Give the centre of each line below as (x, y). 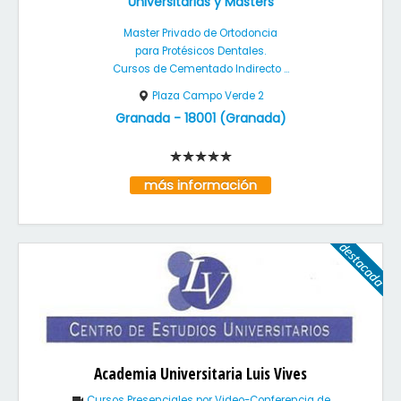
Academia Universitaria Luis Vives (200, 373)
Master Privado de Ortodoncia (200, 33)
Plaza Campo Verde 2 (208, 96)
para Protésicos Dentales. (200, 51)
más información (200, 185)
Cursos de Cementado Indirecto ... (200, 69)
